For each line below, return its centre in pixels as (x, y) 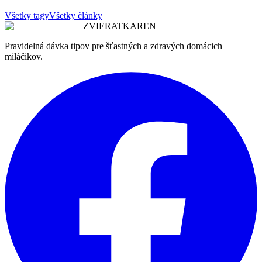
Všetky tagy (27, 16)
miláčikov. (24, 57)
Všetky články (76, 16)
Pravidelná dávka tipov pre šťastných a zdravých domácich (113, 46)
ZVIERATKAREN (120, 26)
